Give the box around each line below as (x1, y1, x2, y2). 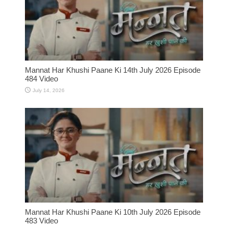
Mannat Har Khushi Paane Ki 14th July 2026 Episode (25, 65, 201, 74)
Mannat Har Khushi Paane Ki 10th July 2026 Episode (25, 208, 201, 217)
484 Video (25, 74, 58, 83)
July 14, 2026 (33, 87, 65, 93)
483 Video (25, 216, 58, 225)
